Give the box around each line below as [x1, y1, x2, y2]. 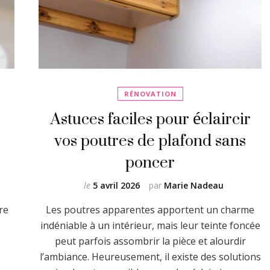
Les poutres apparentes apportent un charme [46, 203, 254, 216]
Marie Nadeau [164, 180, 224, 191]
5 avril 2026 [93, 180, 140, 191]
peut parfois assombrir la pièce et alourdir [54, 234, 246, 248]
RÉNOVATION [124, 89, 177, 98]
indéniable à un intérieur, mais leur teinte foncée [40, 219, 260, 232]
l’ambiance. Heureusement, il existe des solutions [39, 250, 261, 263]
